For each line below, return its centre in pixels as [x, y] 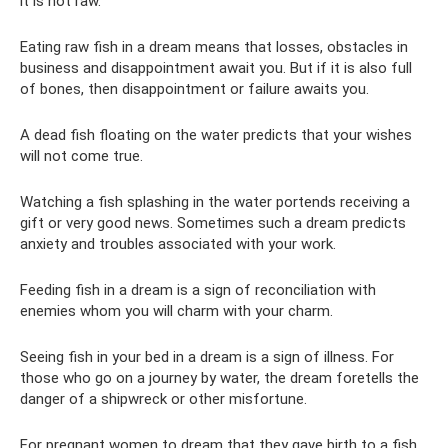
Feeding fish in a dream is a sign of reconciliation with [198, 290]
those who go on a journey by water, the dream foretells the [219, 378]
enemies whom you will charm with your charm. [176, 311]
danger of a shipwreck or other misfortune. [163, 399]
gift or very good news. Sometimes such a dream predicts [213, 223]
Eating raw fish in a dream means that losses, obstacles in [214, 47]
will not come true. [81, 156]
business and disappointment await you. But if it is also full [216, 68]
